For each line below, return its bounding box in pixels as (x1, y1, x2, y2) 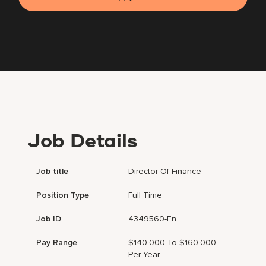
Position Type (36, 190, 90, 201)
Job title (36, 166, 69, 177)
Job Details (27, 132, 138, 152)
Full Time (128, 190, 163, 201)
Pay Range (36, 237, 78, 248)
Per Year (128, 249, 160, 260)
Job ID (36, 214, 62, 224)
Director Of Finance (128, 166, 202, 177)
